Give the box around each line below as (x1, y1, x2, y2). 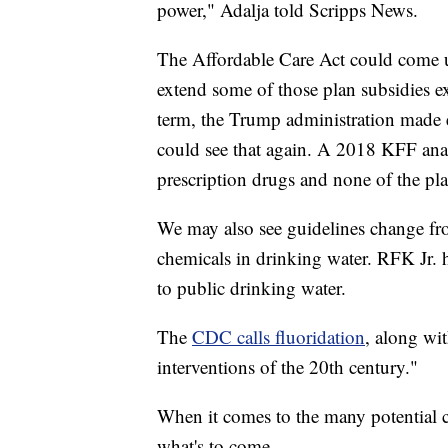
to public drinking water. (157, 274, 346, 300)
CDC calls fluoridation (192, 323, 365, 349)
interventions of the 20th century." (157, 353, 418, 379)
